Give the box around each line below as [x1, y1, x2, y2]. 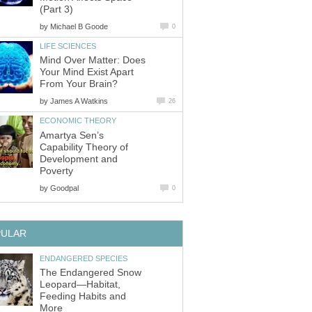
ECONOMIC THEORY [40, 116, 116, 125]
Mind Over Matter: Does [40, 55, 146, 66]
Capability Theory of [40, 141, 128, 153]
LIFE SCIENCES [40, 41, 96, 50]
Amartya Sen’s [40, 130, 104, 141]
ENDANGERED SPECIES [40, 253, 127, 263]
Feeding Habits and [40, 291, 126, 302]
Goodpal [50, 183, 79, 192]
